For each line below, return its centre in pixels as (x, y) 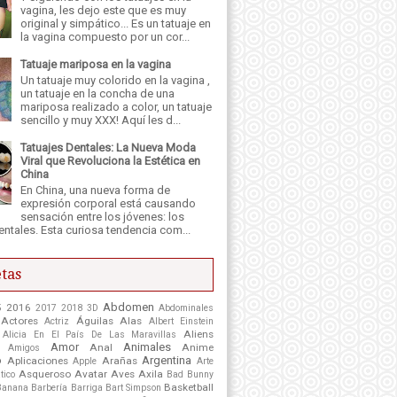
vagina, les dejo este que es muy (104, 10)
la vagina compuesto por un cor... (105, 36)
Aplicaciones (37, 360)
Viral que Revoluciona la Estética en (111, 160)
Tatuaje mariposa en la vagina (96, 64)
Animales (147, 346)
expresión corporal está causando (109, 203)
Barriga (86, 387)
